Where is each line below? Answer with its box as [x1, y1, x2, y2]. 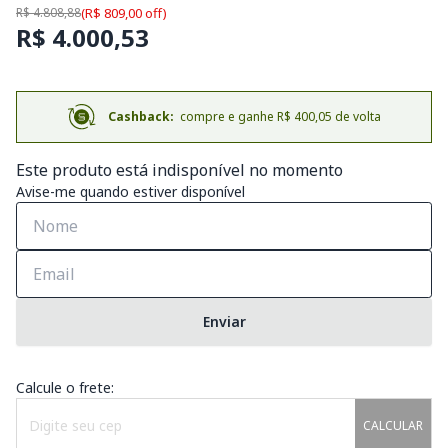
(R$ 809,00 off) [81, 3, 167, 22]
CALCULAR [362, 416, 423, 434]
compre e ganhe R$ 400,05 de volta [173, 107, 381, 125]
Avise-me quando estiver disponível [16, 181, 245, 201]
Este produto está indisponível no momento [16, 158, 343, 181]
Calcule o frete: [16, 377, 114, 397]
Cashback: [107, 107, 174, 125]
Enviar [202, 311, 246, 331]
